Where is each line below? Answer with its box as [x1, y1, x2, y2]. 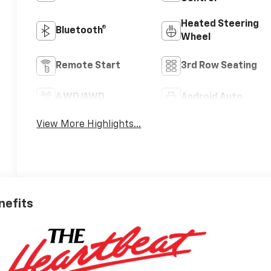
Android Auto [180, 93, 243, 103]
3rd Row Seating [180, 61, 257, 71]
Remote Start [56, 61, 121, 71]
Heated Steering [180, 19, 259, 30]
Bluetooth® [56, 26, 107, 36]
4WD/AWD [56, 93, 105, 103]
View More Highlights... [36, 120, 142, 130]
